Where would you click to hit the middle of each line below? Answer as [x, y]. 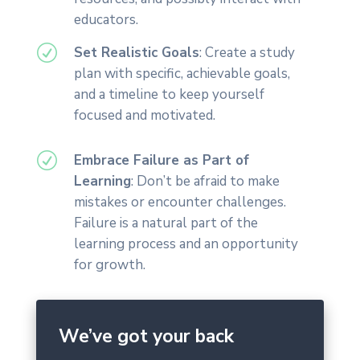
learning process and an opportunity [186, 244]
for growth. [109, 265]
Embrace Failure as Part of [161, 161]
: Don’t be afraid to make [205, 182]
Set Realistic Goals [136, 53]
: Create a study [247, 53]
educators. [106, 20]
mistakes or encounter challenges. [180, 202]
